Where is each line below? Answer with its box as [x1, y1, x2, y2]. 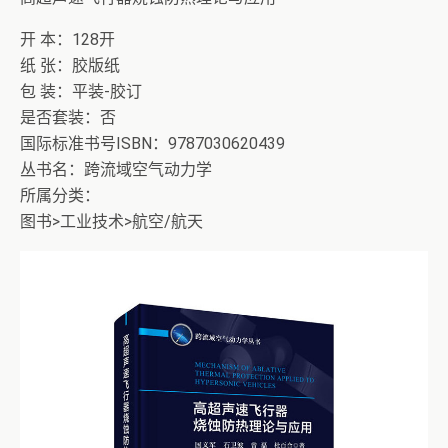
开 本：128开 [20, 30, 115, 49]
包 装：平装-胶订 [20, 82, 142, 101]
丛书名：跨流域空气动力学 [20, 160, 212, 179]
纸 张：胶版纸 [20, 56, 120, 75]
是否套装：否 [20, 108, 116, 127]
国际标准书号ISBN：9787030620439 [20, 134, 285, 153]
